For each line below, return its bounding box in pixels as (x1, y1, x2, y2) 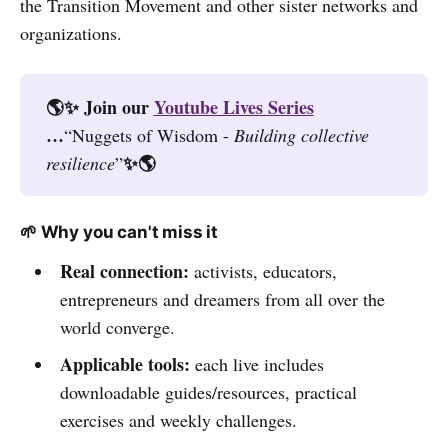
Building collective (233, 123, 369, 148)
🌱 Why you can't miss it (20, 222, 219, 243)
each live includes (189, 352, 324, 377)
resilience (45, 151, 115, 176)
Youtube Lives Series (153, 94, 314, 121)
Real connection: (59, 258, 194, 285)
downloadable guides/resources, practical (59, 380, 357, 405)
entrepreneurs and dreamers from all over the (59, 287, 385, 312)
